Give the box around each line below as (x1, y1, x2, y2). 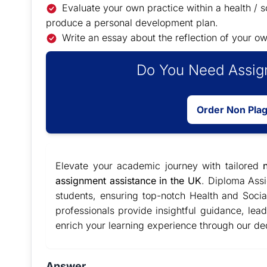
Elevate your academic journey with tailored (55, 160, 263, 172)
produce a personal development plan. (46, 17, 218, 29)
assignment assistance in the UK (55, 175, 201, 187)
